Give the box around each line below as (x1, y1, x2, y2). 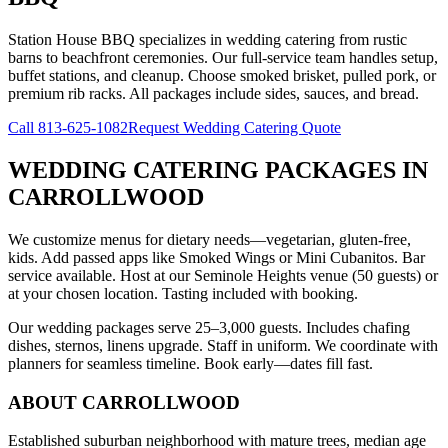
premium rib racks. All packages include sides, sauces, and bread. (8, 85, 419, 103)
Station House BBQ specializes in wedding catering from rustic (8, 31, 407, 49)
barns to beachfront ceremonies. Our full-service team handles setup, (8, 49, 438, 67)
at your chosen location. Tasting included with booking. (8, 284, 358, 302)
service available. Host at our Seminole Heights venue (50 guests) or (8, 266, 438, 284)
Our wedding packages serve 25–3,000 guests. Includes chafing (8, 318, 410, 336)
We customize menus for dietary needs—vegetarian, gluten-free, (8, 230, 411, 248)
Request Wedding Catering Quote (128, 119, 341, 137)
